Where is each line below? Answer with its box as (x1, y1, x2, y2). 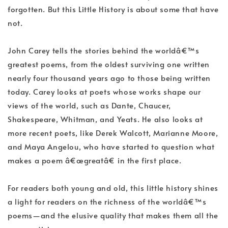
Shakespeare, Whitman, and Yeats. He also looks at (8, 113, 203, 125)
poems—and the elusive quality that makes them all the (8, 210, 218, 221)
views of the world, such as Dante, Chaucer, (8, 100, 171, 111)
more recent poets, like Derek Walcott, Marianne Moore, (8, 127, 218, 138)
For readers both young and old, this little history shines (8, 182, 218, 193)
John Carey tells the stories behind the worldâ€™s (8, 45, 199, 56)
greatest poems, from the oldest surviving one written (8, 59, 210, 70)
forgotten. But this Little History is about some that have (8, 4, 219, 15)
